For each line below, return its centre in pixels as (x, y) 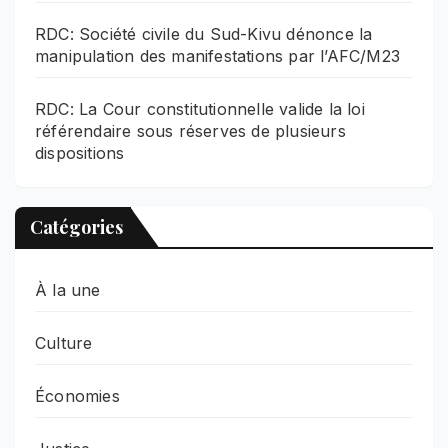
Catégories (76, 226)
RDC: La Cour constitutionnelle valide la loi (200, 109)
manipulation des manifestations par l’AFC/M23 (218, 56)
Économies (77, 395)
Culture (64, 342)
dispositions (80, 153)
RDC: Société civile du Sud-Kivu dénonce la (204, 34)
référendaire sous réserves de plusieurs (190, 131)
